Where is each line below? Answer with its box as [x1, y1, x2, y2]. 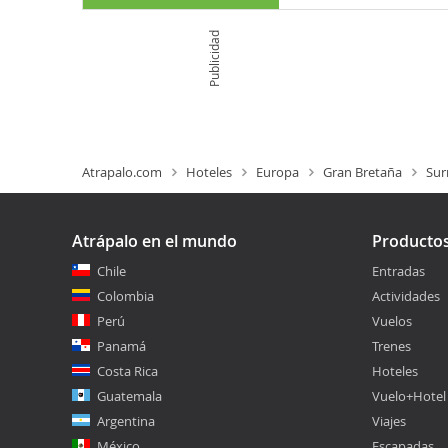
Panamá [97, 337, 146, 355]
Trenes [372, 337, 411, 355]
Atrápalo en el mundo [72, 230, 237, 252]
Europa [256, 163, 299, 181]
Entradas [372, 262, 425, 280]
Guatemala [97, 387, 162, 405]
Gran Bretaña [323, 163, 402, 181]
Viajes [372, 412, 406, 430]
